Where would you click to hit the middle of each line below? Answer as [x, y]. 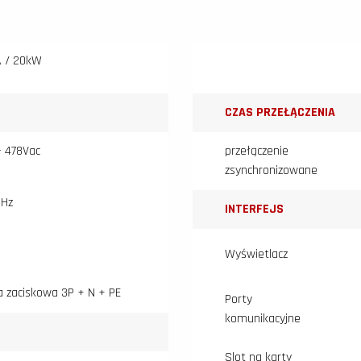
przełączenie [257, 151]
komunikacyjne [263, 319]
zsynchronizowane [271, 171]
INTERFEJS [254, 210]
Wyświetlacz [256, 255]
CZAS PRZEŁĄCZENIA [280, 113]
